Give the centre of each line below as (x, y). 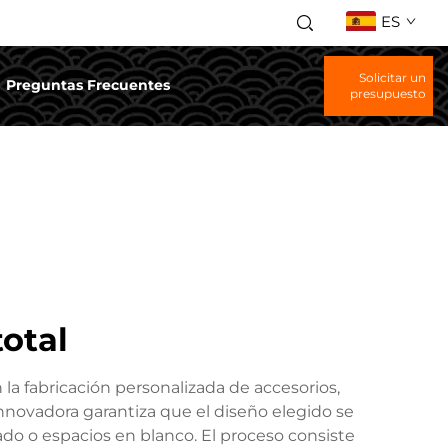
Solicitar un (392, 77)
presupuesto (388, 93)
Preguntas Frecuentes (88, 85)
